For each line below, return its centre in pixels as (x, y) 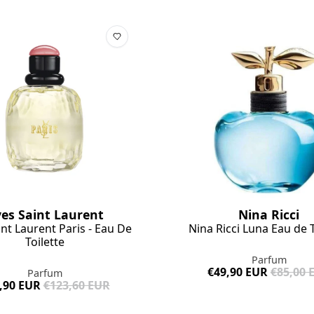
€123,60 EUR (76, 285)
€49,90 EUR (237, 272)
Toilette (45, 241)
